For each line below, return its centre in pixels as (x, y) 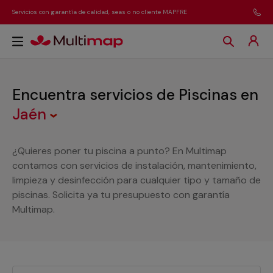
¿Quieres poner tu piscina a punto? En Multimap (119, 151)
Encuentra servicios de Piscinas (126, 95)
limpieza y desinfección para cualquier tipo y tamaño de (136, 180)
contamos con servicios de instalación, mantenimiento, (134, 165)
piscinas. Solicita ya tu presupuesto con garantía (121, 195)
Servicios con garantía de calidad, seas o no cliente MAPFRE (100, 12)
